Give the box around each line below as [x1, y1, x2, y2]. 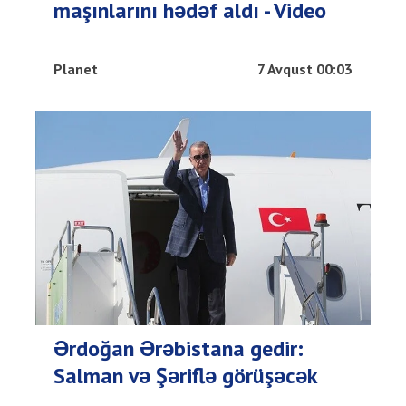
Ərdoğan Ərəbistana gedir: [53, 333, 304, 362]
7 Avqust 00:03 [257, 59, 353, 78]
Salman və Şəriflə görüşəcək [53, 361, 318, 390]
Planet [53, 59, 98, 78]
